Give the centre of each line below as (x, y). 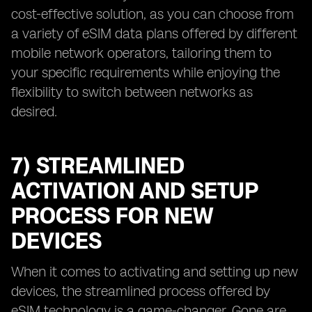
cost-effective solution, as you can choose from (153, 14)
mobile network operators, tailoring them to (141, 53)
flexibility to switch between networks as (132, 92)
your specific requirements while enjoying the (146, 72)
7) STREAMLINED (98, 166)
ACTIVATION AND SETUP (134, 191)
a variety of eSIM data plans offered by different (154, 33)
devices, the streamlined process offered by (141, 291)
